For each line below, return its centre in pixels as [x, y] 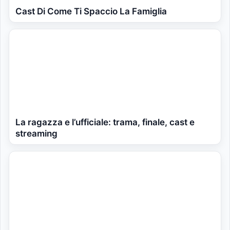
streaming [36, 133]
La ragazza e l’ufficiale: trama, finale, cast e [105, 122]
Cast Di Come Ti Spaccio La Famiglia [91, 11]
